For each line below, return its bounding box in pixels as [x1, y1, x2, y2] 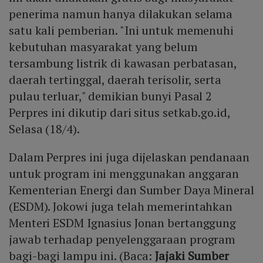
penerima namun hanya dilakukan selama [9, 6, 233, 22]
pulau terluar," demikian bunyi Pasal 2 [9, 88, 213, 104]
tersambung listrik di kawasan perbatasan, [9, 55, 237, 72]
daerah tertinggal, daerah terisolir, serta [9, 72, 221, 88]
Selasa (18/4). [9, 121, 80, 137]
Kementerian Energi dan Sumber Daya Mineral [9, 182, 254, 198]
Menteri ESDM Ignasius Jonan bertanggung [9, 215, 237, 231]
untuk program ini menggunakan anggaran [9, 166, 240, 182]
